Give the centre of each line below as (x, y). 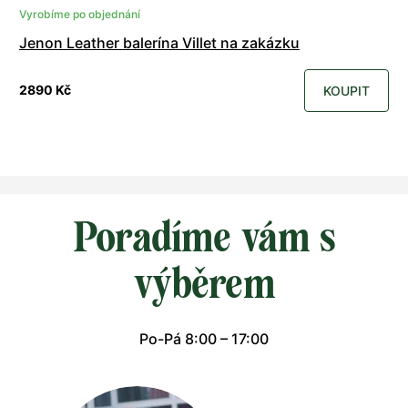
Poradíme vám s (204, 237)
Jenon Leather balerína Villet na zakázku (159, 42)
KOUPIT (347, 90)
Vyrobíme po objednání (80, 14)
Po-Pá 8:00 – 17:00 (204, 338)
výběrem (204, 283)
